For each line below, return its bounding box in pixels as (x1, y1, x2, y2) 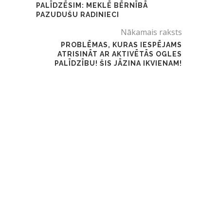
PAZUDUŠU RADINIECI (36, 11, 119, 19)
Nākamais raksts (121, 27, 182, 38)
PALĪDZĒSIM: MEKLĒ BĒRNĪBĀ (36, 1, 148, 10)
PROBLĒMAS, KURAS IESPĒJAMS (61, 41, 182, 49)
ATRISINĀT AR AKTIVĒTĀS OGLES (57, 50, 182, 58)
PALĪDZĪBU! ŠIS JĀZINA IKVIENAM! (54, 59, 182, 68)
